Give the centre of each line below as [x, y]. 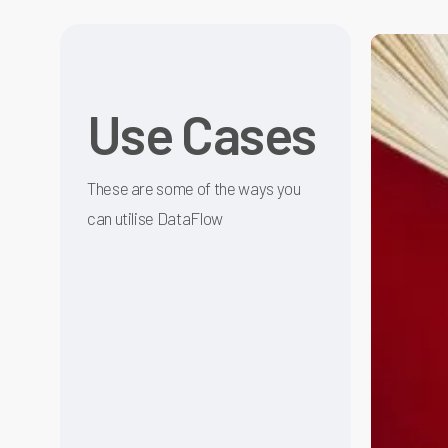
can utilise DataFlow [155, 215]
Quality [392, 74]
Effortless [403, 164]
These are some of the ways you [193, 185]
